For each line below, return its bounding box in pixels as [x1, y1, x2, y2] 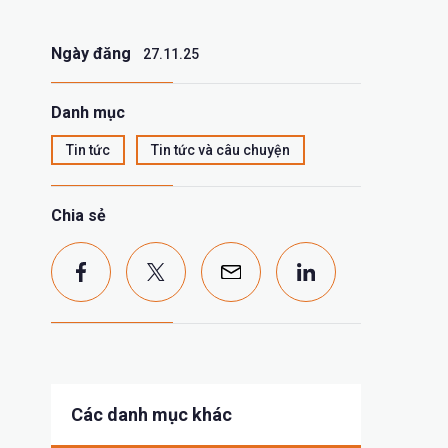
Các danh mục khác [71, 404, 232, 425]
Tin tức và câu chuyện [151, 142, 290, 158]
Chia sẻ [51, 206, 106, 225]
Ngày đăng [51, 44, 131, 63]
